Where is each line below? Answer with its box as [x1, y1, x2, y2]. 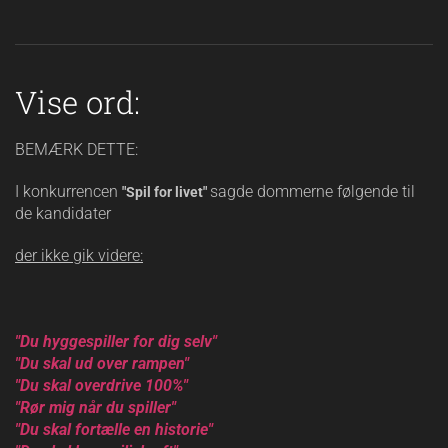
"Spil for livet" [122, 184, 210, 200]
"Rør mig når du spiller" [15, 398, 180, 417]
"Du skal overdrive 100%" [15, 376, 188, 395]
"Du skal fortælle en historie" [15, 420, 217, 439]
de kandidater [15, 204, 111, 223]
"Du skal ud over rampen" [15, 354, 189, 373]
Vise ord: [15, 82, 140, 122]
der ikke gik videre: [15, 246, 143, 265]
